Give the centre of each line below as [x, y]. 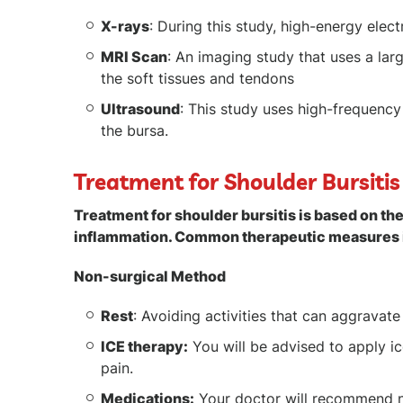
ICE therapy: [144, 346]
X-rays [125, 26]
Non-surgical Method [150, 276]
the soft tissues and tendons [197, 78]
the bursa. [134, 130]
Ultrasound [140, 109]
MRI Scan [134, 57]
